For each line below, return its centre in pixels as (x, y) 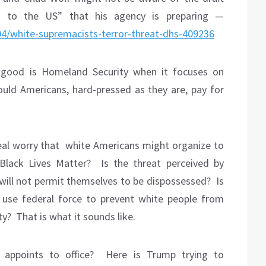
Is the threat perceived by (162, 163)
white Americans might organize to (145, 145)
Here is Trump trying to (165, 255)
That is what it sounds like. (76, 217)
